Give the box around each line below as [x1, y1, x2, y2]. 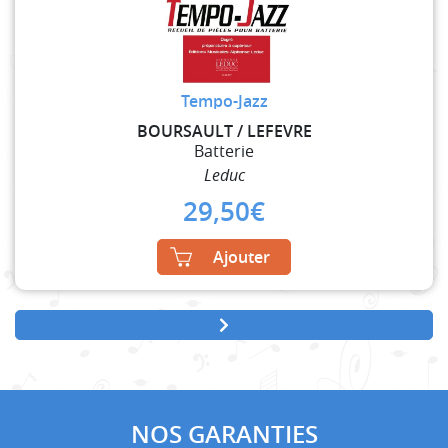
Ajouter [213, 245, 270, 268]
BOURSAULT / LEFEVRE [136, 119, 312, 142]
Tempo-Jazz [180, 89, 268, 112]
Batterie [194, 139, 254, 162]
